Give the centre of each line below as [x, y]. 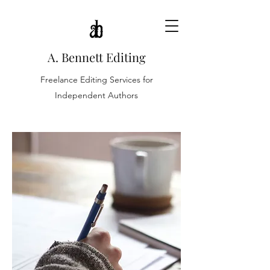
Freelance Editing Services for [96, 80]
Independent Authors [96, 95]
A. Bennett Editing [96, 57]
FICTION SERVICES [77, 154]
